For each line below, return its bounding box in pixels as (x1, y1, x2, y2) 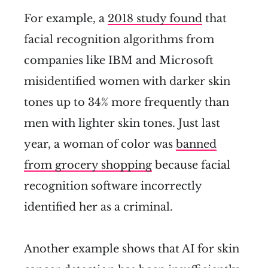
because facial (152, 159, 230, 172)
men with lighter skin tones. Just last (24, 117, 220, 130)
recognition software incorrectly (24, 179, 202, 193)
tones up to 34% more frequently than (24, 96, 229, 109)
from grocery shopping (24, 159, 152, 172)
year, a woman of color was (24, 138, 176, 151)
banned (176, 138, 217, 151)
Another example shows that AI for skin (24, 242, 239, 256)
